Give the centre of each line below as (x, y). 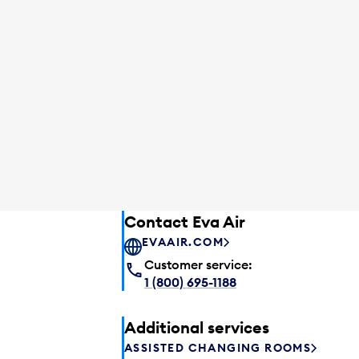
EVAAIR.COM (183, 242)
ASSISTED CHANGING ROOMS (218, 348)
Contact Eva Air (185, 221)
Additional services (197, 327)
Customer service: (198, 264)
